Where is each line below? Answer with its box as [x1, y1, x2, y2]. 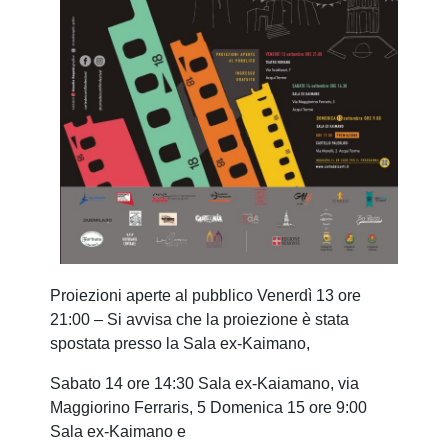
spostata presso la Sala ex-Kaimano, [50, 334, 314, 352]
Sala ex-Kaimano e [50, 422, 186, 440]
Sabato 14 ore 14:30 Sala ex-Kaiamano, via [50, 374, 359, 392]
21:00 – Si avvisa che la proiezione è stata [50, 310, 349, 328]
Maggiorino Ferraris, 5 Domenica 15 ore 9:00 [50, 398, 367, 416]
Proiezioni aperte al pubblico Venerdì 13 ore [50, 286, 361, 304]
